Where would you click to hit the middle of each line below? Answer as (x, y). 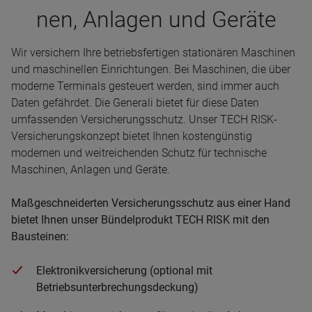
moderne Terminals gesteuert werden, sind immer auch (145, 86)
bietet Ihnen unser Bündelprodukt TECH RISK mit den (140, 220)
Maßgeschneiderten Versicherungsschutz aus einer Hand (151, 203)
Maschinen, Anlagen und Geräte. (91, 170)
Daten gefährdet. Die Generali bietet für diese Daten (135, 103)
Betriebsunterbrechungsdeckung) (117, 287)
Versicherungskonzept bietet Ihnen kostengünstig (132, 136)
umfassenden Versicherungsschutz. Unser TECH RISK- (144, 119)
